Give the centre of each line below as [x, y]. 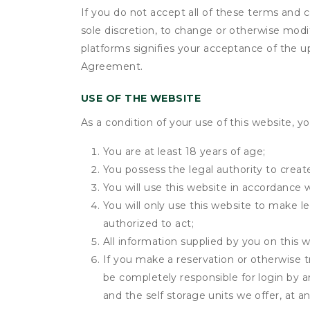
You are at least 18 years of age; [184, 152]
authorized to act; [149, 224]
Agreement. [112, 66]
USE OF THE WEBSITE [141, 98]
